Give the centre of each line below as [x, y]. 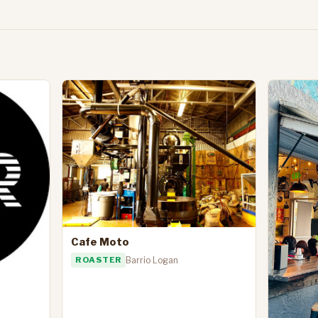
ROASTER [99, 259]
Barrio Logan [152, 260]
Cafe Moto [100, 242]
